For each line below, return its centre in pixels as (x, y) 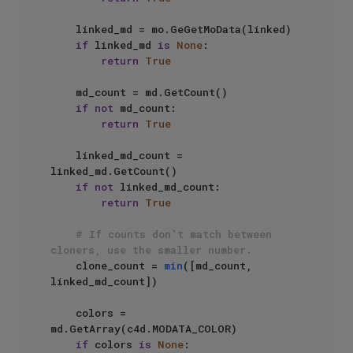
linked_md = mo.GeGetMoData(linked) (63, 29)
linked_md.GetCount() (114, 171)
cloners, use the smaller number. (151, 250)
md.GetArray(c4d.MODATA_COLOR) (144, 329)
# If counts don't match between (174, 234)
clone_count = (120, 266)
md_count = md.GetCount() (63, 92)
